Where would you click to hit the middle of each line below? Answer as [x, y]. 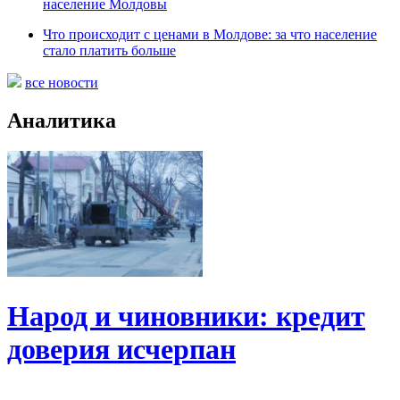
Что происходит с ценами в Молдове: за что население [210, 35]
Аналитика [62, 121]
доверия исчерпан [121, 349]
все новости [62, 83]
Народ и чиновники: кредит [186, 316]
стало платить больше [109, 51]
